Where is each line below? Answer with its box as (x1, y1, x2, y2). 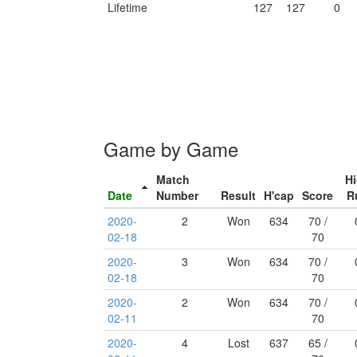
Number (156, 187, 198, 203)
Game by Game (104, 135, 238, 163)
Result (221, 187, 256, 203)
